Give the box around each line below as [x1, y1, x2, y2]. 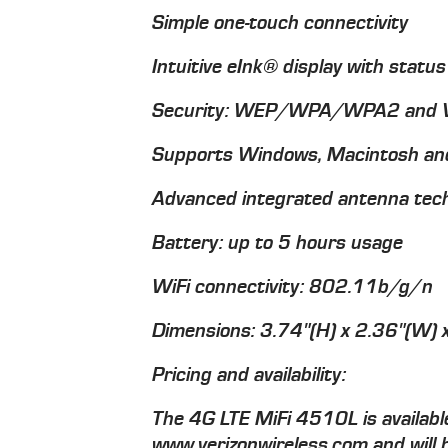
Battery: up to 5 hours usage [152, 231, 404, 254]
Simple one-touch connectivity [152, 11, 409, 34]
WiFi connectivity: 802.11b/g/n [152, 275, 434, 298]
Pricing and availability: [152, 363, 347, 386]
